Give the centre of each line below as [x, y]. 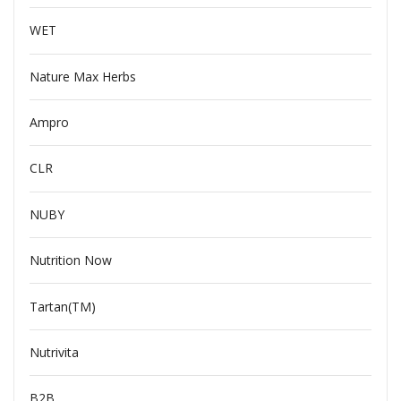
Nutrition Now [70, 260]
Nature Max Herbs [82, 76]
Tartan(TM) [62, 306]
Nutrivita [54, 352]
